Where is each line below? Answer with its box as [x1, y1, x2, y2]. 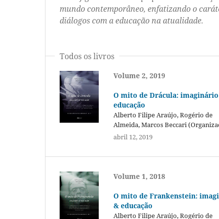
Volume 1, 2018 [113, 171, 165, 181]
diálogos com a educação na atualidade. [60, 15, 203, 26]
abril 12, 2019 [113, 132, 153, 141]
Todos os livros [60, 50, 114, 62]
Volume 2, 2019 [113, 70, 165, 80]
